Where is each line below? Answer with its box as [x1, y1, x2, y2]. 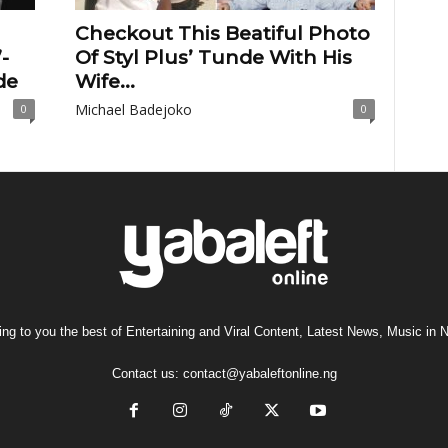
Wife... [74, 70, 135, 93]
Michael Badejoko [74, 100, 192, 119]
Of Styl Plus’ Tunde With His [74, 46, 352, 69]
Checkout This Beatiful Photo [74, 22, 370, 45]
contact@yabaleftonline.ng [182, 366, 337, 381]
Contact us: [111, 366, 183, 381]
